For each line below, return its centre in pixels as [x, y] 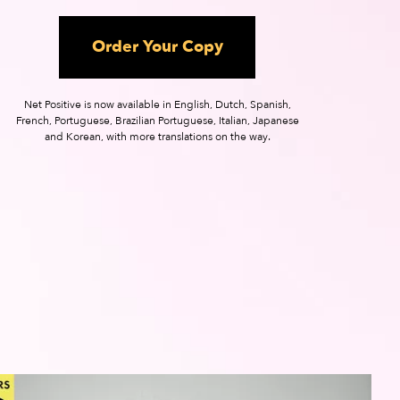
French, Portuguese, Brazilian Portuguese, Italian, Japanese [157, 121]
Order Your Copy [157, 47]
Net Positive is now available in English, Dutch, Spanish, [157, 104]
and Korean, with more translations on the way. [157, 137]
